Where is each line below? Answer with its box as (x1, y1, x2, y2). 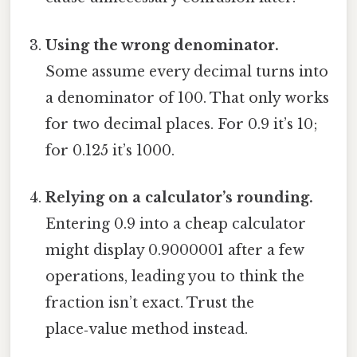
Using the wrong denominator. (45, 36, 280, 54)
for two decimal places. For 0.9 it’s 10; (45, 115, 319, 133)
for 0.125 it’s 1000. (45, 141, 175, 159)
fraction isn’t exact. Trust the (45, 293, 255, 312)
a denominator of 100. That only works (45, 88, 330, 107)
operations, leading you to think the (45, 267, 305, 285)
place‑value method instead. (45, 320, 249, 338)
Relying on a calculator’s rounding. (45, 188, 314, 206)
